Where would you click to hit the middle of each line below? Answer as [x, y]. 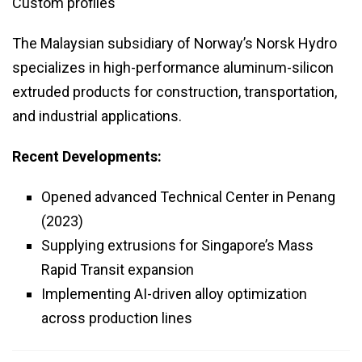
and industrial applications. [97, 116]
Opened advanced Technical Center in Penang [188, 197]
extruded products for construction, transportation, [175, 92]
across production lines [117, 318]
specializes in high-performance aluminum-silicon [173, 68]
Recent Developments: [87, 157]
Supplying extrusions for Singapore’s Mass [177, 246]
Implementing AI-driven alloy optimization [174, 294]
